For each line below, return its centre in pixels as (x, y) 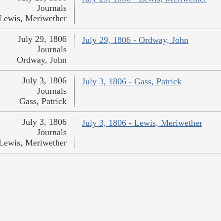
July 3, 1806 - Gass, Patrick (131, 82)
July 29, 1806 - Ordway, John (135, 40)
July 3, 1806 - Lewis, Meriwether (142, 123)
